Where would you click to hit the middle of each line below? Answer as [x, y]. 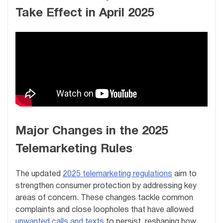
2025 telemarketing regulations [117, 174]
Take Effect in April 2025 [85, 13]
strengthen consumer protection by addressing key [106, 186]
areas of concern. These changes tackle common [104, 198]
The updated [39, 174]
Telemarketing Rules [74, 150]
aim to [184, 174]
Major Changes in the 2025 [92, 132]
